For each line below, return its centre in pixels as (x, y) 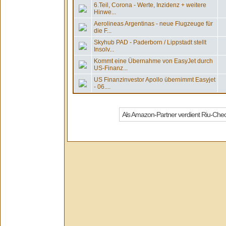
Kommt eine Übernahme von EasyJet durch (153, 61)
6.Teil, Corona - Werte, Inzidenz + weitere (150, 5)
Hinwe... (105, 12)
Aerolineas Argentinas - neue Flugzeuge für (153, 24)
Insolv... (104, 49)
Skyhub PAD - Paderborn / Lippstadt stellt (150, 42)
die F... (103, 31)
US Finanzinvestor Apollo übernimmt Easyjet (155, 80)
